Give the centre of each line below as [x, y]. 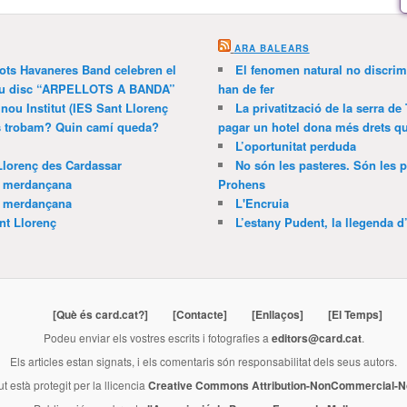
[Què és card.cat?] [100, 315]
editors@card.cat [316, 338]
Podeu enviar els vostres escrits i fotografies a [157, 338]
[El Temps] [355, 315]
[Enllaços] [277, 315]
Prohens [241, 184]
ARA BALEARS [272, 49]
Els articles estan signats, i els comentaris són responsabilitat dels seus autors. [203, 362]
